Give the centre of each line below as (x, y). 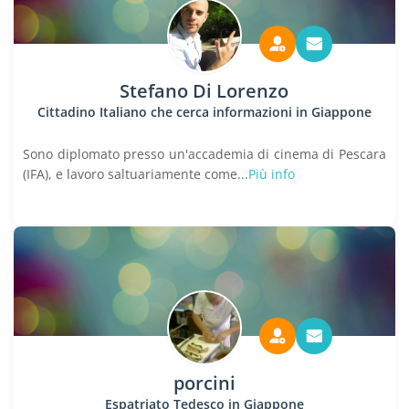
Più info (272, 174)
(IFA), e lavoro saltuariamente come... (136, 174)
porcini (204, 383)
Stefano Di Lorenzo (204, 91)
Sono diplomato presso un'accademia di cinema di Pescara (204, 154)
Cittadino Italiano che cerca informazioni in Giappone (204, 112)
